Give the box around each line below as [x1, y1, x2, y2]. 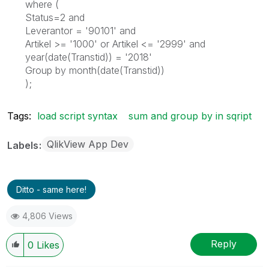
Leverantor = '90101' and [25, 24, 136, 37]
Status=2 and [25, 11, 85, 23]
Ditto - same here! [16, 184, 86, 195]
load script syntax [37, 109, 118, 122]
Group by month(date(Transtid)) [25, 64, 165, 76]
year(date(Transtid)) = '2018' [25, 50, 152, 63]
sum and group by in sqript [128, 109, 252, 122]
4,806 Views [22, 210, 73, 221]
